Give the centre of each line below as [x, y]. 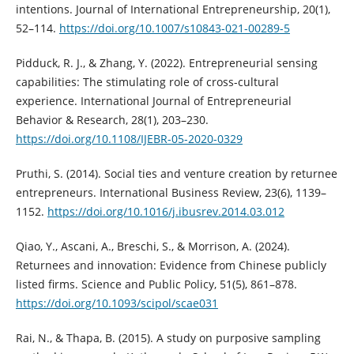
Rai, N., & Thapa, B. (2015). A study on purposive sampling [168, 337]
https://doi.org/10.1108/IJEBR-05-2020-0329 [129, 138]
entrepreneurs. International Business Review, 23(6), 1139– [171, 192]
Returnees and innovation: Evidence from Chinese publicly [171, 265]
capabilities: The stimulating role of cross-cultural [147, 81]
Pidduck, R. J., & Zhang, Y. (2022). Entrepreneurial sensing [166, 62]
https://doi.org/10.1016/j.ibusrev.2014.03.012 [166, 211]
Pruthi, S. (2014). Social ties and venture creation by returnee [176, 173]
